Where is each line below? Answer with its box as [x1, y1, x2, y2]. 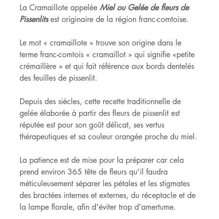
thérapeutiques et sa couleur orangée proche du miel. [20, 131, 197, 142]
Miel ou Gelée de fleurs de [100, 2, 192, 13]
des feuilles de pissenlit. [20, 72, 98, 83]
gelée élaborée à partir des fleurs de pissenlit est [20, 108, 183, 118]
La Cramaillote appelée [20, 2, 100, 13]
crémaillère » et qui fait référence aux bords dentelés [20, 61, 197, 71]
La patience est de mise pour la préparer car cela [20, 154, 187, 165]
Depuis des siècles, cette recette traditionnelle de [20, 96, 184, 107]
